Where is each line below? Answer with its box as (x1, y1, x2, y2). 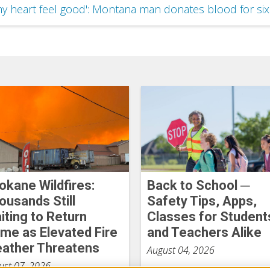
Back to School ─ (146, 177, 250, 193)
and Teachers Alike (146, 224, 262, 240)
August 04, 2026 (146, 243, 215, 257)
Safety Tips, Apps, (146, 193, 257, 209)
